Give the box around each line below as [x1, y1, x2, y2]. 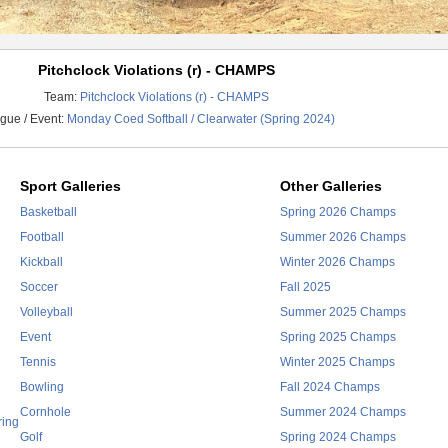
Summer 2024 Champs [279, 405, 406, 419]
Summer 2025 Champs [279, 305, 406, 319]
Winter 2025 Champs [279, 355, 395, 369]
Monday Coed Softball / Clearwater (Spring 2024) [66, 112, 335, 126]
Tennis [19, 355, 56, 369]
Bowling [19, 380, 64, 394]
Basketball [19, 205, 77, 219]
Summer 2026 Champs [279, 230, 406, 244]
